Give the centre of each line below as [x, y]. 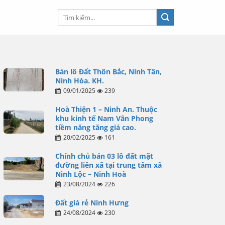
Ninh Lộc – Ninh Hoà [90, 174]
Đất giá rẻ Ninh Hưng [92, 203]
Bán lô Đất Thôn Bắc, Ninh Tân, [108, 72]
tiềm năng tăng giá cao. [95, 128]
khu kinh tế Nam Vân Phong [104, 119]
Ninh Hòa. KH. [79, 81]
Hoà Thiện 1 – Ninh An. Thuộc [106, 109]
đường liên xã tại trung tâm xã [108, 165]
